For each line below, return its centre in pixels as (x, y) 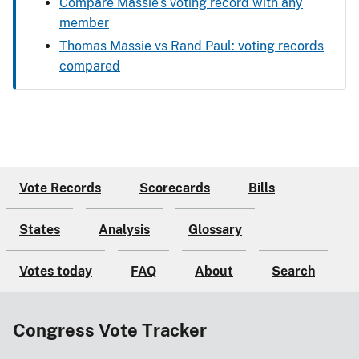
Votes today (56, 271)
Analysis (124, 229)
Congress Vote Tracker (110, 330)
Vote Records (60, 188)
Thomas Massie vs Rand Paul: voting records (192, 46)
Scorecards (175, 188)
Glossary (215, 229)
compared (90, 66)
